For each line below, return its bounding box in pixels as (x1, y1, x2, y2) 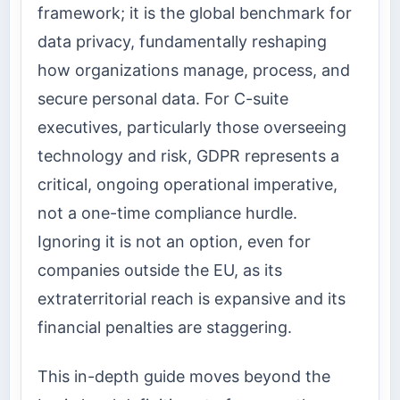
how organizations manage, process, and (37, 61, 350, 80)
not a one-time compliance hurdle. (37, 204, 297, 223)
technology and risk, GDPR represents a (37, 146, 339, 166)
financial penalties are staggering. (37, 318, 292, 337)
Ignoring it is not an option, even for (37, 232, 311, 252)
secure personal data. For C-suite (37, 89, 288, 109)
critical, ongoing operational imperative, (37, 175, 337, 195)
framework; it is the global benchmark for (37, 4, 352, 23)
